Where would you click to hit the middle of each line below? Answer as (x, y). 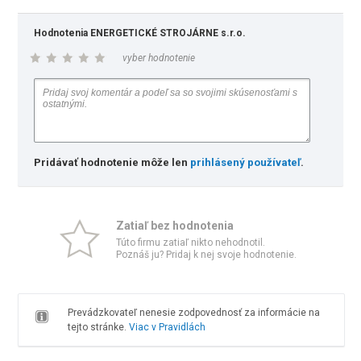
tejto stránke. (98, 327)
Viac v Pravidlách (167, 327)
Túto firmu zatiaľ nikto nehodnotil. (191, 243)
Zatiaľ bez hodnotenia (175, 226)
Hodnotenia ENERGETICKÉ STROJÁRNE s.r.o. (140, 33)
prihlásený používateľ (246, 162)
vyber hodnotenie (159, 58)
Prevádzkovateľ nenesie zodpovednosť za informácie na (193, 313)
